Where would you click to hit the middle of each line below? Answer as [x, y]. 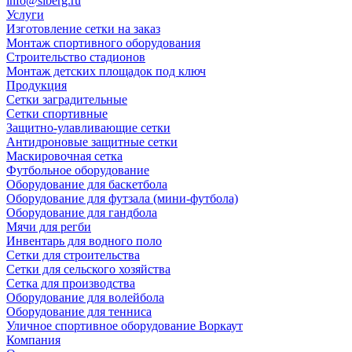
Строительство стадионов [76, 57]
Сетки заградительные [67, 99]
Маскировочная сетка [64, 156]
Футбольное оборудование [78, 170]
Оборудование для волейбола [85, 297]
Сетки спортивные [57, 113]
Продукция [37, 85]
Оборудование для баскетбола [87, 184]
